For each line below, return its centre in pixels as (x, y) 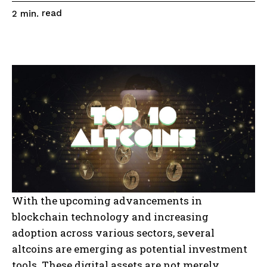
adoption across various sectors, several (113, 232)
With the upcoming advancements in (107, 200)
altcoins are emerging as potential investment (130, 249)
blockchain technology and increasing (110, 216)
